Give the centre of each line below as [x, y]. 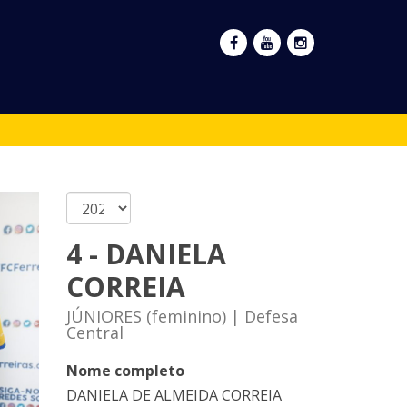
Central [94, 333]
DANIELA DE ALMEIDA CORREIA [174, 395]
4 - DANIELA [146, 254]
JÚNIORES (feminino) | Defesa [182, 316]
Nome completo [125, 371]
